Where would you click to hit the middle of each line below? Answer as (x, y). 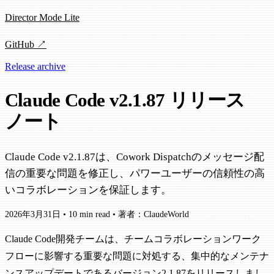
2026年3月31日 (33, 215)
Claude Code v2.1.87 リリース (125, 101)
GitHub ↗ (26, 45)
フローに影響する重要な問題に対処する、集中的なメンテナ (137, 256)
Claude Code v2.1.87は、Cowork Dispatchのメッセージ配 (135, 157)
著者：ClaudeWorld (154, 215)
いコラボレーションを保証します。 (88, 190)
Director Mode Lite (42, 17)
